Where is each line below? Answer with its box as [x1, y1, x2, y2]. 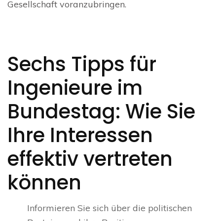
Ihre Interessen [7, 121, 153, 149]
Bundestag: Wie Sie [7, 98, 195, 126]
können [7, 169, 81, 197]
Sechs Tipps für [7, 50, 156, 78]
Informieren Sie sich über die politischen [27, 202, 192, 214]
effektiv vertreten [7, 145, 173, 173]
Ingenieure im [7, 74, 143, 102]
